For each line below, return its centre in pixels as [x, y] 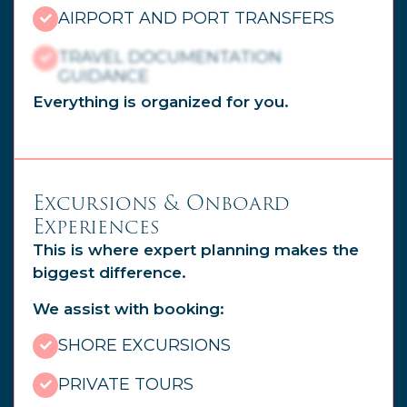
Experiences [96, 227]
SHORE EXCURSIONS [144, 345]
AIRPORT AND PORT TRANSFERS [196, 18]
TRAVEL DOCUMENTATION [170, 57]
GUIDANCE [104, 76]
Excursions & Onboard [161, 203]
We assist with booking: [129, 308]
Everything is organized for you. [161, 101]
